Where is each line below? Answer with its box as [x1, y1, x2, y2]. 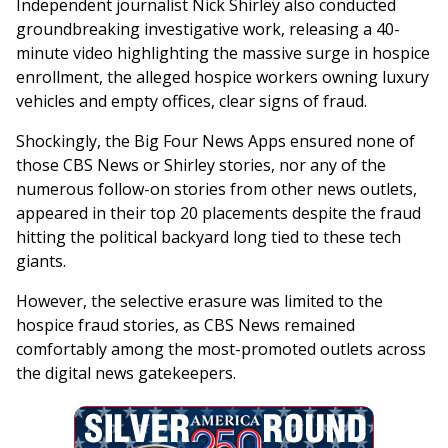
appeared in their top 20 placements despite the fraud [16, 202, 421, 225]
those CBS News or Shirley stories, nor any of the [16, 154, 386, 177]
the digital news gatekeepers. [16, 362, 236, 385]
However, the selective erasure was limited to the [16, 290, 383, 313]
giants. [16, 250, 70, 273]
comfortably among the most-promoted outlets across [16, 338, 426, 361]
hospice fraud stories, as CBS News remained [16, 314, 355, 337]
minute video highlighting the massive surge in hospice [16, 42, 430, 65]
